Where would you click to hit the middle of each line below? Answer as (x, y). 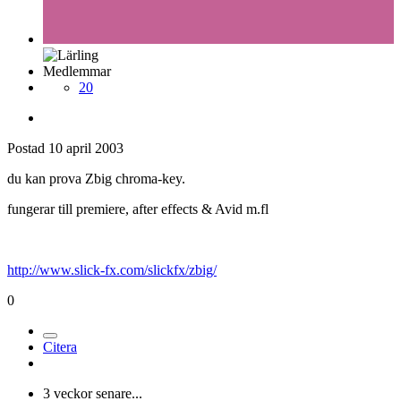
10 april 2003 (86, 148)
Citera (60, 346)
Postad (28, 148)
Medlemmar (77, 71)
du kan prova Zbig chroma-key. (96, 178)
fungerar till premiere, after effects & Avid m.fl (138, 209)
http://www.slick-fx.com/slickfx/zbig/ (112, 269)
